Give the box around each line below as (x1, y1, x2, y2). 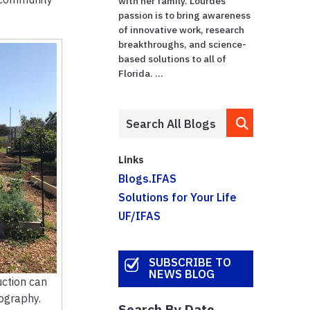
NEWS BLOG (148, 266, 215, 282)
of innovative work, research (118, 23, 245, 36)
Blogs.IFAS (118, 171, 177, 185)
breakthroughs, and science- (118, 37, 247, 51)
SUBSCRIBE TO (148, 255, 231, 271)
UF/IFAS (118, 208, 161, 223)
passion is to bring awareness (118, 8, 251, 21)
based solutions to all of (118, 52, 227, 65)
